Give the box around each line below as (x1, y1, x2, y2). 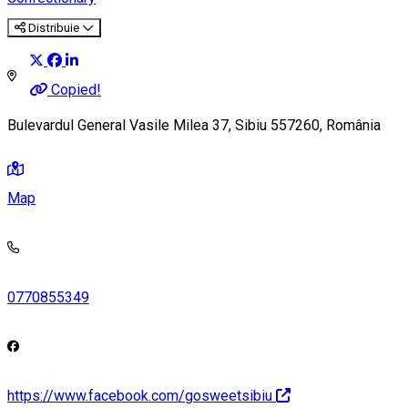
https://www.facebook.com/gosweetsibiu (7, 386, 272, 404)
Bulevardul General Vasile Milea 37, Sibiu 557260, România (7, 117, 381, 135)
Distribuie (28, 20, 79, 35)
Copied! (51, 81, 101, 98)
